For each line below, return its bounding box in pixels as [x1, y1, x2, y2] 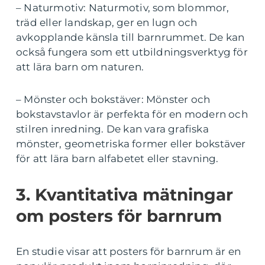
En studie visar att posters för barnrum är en [16, 245, 241, 258]
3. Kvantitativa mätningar [16, 185, 233, 205]
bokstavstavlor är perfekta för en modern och [16, 108, 248, 121]
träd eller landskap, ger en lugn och [16, 17, 198, 29]
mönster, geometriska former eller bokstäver [16, 138, 246, 150]
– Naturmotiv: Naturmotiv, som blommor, [16, 2, 230, 14]
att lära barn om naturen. [16, 61, 144, 73]
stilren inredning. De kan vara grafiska [16, 123, 209, 135]
